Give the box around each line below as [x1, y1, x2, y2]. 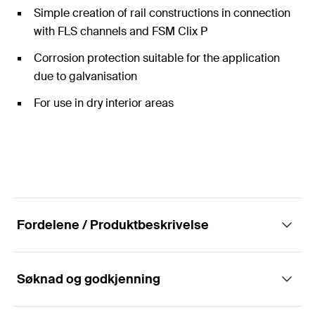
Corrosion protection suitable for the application [34, 51, 280, 65]
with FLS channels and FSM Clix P [34, 24, 207, 39]
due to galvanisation [34, 69, 137, 84]
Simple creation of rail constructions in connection [34, 6, 290, 20]
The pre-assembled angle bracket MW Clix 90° [17, 283, 297, 300]
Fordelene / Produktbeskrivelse [17, 217, 209, 233]
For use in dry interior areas [34, 96, 174, 110]
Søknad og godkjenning [17, 271, 160, 288]
